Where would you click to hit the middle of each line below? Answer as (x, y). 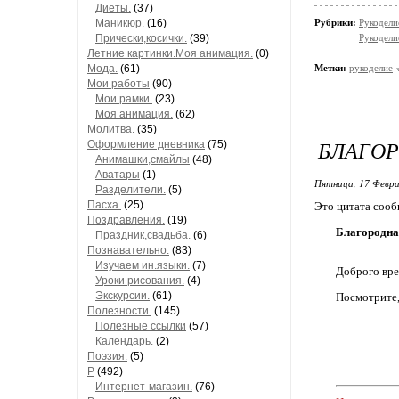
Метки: (330, 68)
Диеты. (113, 8)
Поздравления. (126, 220)
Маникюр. (120, 23)
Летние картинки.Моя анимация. (170, 53)
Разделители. (130, 190)
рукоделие (371, 68)
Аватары (118, 175)
